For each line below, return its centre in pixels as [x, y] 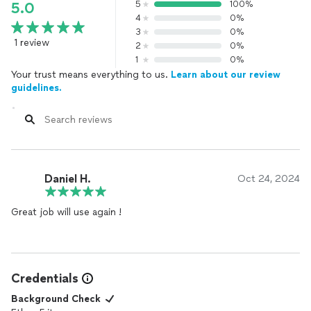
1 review [32, 43]
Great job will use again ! [66, 212]
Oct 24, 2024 [269, 179]
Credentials [45, 278]
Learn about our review [226, 75]
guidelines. [36, 88]
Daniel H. [68, 178]
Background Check [56, 299]
